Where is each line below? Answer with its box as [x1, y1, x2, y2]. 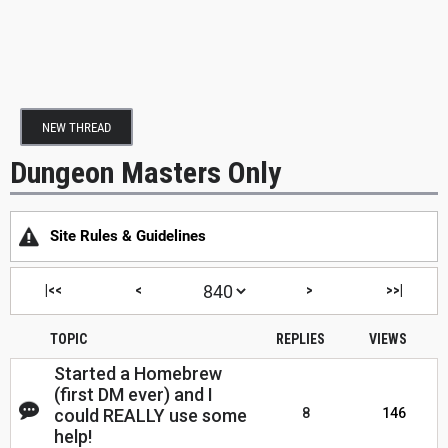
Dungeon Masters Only [10, 154, 281, 190]
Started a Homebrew [54, 363, 222, 385]
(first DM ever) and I [54, 384, 213, 406]
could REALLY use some [54, 405, 247, 427]
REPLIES [275, 331, 325, 348]
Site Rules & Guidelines [50, 227, 206, 246]
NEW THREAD [42, 120, 111, 135]
